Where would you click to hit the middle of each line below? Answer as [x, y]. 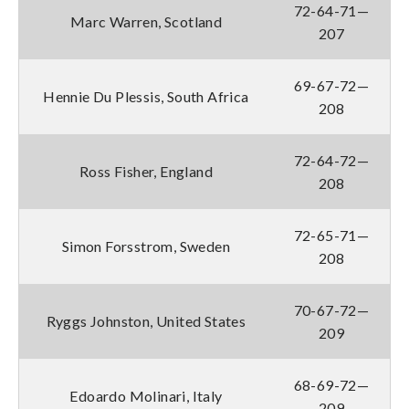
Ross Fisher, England [146, 171]
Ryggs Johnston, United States [146, 320]
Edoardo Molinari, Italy [146, 395]
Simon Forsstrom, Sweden [146, 246]
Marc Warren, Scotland [146, 21]
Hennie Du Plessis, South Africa [146, 96]
